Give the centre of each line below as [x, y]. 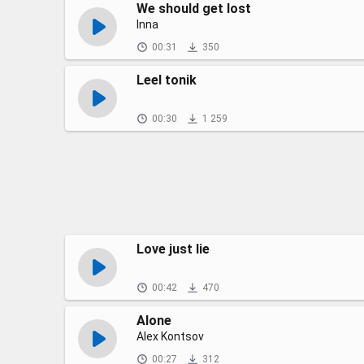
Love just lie [173, 249]
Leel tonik [167, 80]
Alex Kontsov [170, 336]
